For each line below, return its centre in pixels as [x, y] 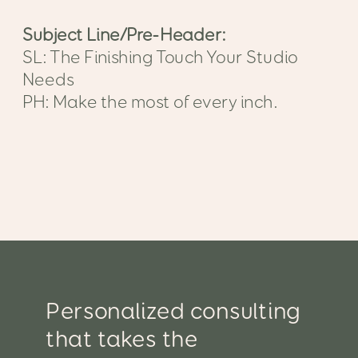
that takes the [122, 340]
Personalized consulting [173, 312]
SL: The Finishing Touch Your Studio [160, 58]
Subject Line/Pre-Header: [124, 36]
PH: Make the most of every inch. [150, 103]
